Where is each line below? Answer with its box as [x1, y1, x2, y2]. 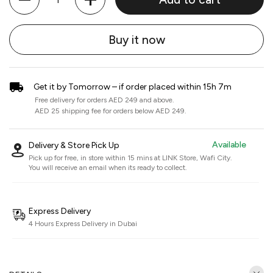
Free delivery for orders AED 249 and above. [35, 96, 174, 104]
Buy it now [108, 32, 165, 47]
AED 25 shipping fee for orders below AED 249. [35, 107, 186, 115]
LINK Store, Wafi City [162, 154, 230, 162]
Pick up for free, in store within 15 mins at [29, 154, 162, 162]
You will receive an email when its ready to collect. [29, 163, 187, 172]
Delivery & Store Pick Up [29, 140, 119, 151]
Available [212, 140, 246, 150]
